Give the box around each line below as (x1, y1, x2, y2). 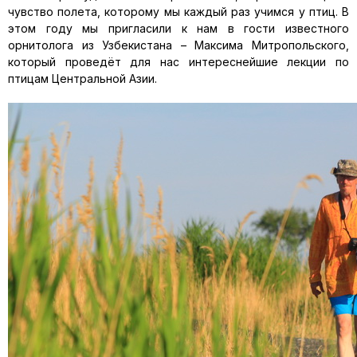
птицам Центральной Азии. (8, 72, 157, 85)
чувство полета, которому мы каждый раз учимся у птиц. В (8, 5, 349, 18)
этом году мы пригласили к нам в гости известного (8, 22, 349, 35)
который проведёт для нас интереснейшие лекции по (8, 55, 349, 69)
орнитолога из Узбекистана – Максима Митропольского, (8, 38, 349, 52)
